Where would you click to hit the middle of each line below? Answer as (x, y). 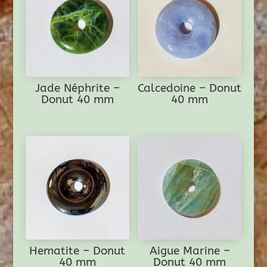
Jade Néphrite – (77, 88)
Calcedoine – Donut (190, 88)
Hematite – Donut (77, 251)
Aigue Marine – (190, 251)
